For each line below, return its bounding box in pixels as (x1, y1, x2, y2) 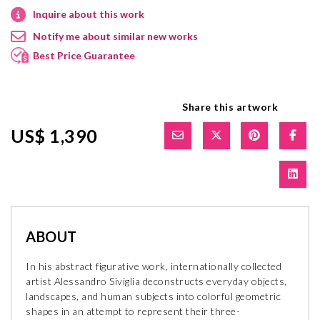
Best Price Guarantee (33, 49, 135, 61)
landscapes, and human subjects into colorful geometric (26, 289, 281, 302)
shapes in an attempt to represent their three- (26, 304, 240, 317)
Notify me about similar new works (33, 29, 198, 42)
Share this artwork (182, 100, 279, 113)
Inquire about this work (33, 7, 144, 20)
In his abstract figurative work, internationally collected (26, 259, 281, 272)
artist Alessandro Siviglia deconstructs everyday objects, (26, 274, 287, 287)
